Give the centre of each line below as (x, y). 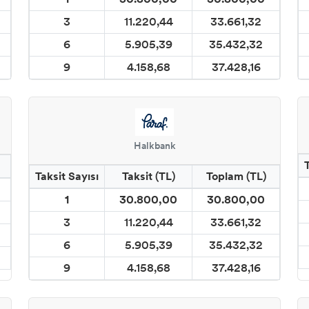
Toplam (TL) (236, 176)
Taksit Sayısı (67, 176)
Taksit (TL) (148, 176)
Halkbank (154, 146)
